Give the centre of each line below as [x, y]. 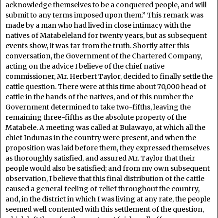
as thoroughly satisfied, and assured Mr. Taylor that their [100, 158]
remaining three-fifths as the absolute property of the [96, 117]
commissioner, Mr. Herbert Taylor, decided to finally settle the [109, 76]
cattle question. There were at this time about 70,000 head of [106, 86]
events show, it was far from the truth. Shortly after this [97, 45]
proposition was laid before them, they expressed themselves [108, 148]
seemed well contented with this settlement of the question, [105, 209]
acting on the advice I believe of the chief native [85, 66]
